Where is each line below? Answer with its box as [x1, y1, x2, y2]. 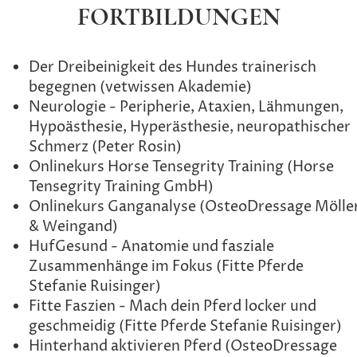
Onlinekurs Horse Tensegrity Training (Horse [29, 157, 334, 178]
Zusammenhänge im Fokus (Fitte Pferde [29, 257, 304, 277]
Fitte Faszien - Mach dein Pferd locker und [29, 296, 316, 317]
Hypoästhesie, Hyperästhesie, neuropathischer [29, 117, 351, 138]
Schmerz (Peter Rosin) [29, 137, 182, 158]
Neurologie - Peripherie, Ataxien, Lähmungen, [29, 97, 343, 118]
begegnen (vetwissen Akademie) [29, 77, 252, 98]
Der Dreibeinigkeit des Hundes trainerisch [29, 57, 316, 78]
